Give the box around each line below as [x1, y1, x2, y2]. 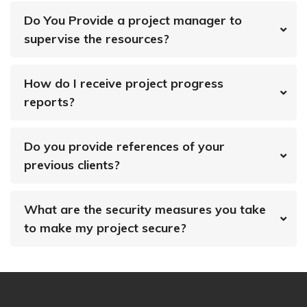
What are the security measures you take [24, 201, 266, 218]
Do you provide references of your [24, 138, 225, 155]
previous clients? [24, 157, 120, 173]
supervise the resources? [24, 31, 169, 47]
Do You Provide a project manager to [24, 12, 242, 29]
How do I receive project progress [24, 75, 223, 92]
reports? [24, 94, 75, 110]
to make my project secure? [24, 220, 186, 236]
